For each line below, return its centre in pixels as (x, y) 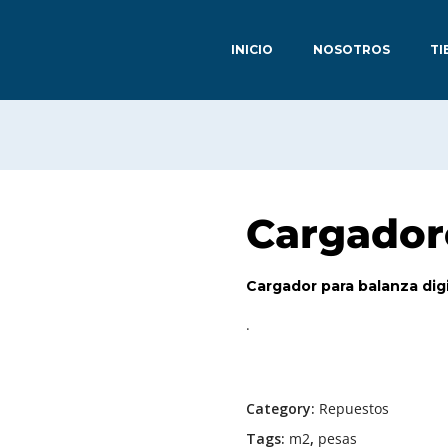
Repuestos (353, 408)
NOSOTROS (351, 49)
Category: (282, 408)
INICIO (252, 49)
